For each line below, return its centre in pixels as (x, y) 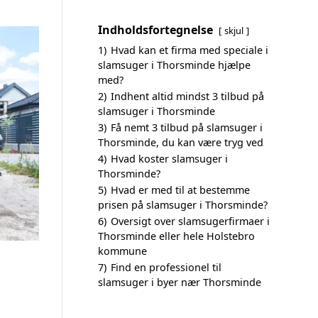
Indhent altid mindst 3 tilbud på (187, 96)
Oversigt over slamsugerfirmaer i (190, 221)
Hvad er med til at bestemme (180, 190)
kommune (122, 251)
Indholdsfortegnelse (155, 30)
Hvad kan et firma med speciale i (190, 50)
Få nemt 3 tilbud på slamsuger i (187, 127)
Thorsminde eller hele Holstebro (176, 236)
